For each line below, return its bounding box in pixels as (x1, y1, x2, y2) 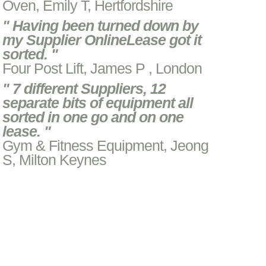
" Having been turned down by (2, 17, 199, 34)
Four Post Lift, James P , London (2, 60, 202, 77)
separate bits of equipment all (2, 94, 194, 111)
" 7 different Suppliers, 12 (2, 80, 166, 97)
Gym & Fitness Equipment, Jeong (2, 137, 209, 154)
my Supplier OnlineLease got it (2, 31, 202, 48)
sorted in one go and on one (2, 109, 184, 125)
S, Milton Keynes (2, 151, 107, 168)
